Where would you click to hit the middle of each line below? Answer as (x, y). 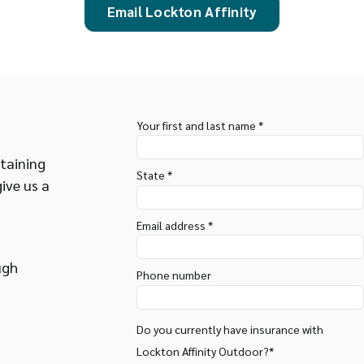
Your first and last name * (199, 125)
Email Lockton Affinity (182, 11)
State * (154, 175)
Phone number (173, 275)
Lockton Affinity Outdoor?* (205, 351)
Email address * (174, 225)
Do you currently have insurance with (230, 329)
